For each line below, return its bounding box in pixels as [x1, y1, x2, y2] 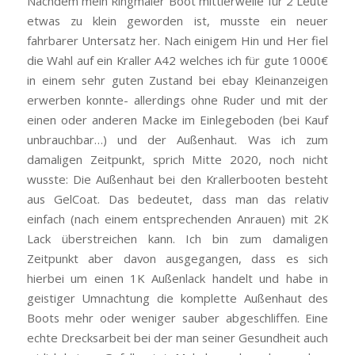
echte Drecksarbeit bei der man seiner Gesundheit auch [26, 329, 329, 345]
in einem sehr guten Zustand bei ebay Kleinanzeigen [26, 71, 329, 88]
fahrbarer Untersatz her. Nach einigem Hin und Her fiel [26, 32, 329, 48]
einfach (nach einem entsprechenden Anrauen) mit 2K [26, 210, 329, 227]
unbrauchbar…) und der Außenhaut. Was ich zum [26, 131, 329, 147]
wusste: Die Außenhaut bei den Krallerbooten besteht [26, 170, 329, 187]
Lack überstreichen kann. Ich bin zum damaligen [26, 230, 329, 246]
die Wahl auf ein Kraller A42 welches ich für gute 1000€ [26, 52, 329, 68]
